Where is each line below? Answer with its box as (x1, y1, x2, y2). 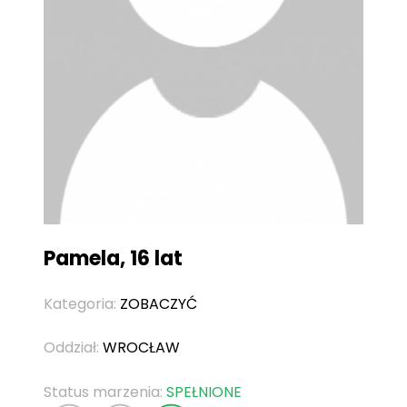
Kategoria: (44, 293, 120, 315)
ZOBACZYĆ (120, 293, 197, 315)
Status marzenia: (44, 382, 166, 403)
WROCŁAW (103, 337, 180, 359)
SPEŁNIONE (166, 382, 242, 403)
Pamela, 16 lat (44, 244, 183, 273)
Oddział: (44, 337, 103, 359)
